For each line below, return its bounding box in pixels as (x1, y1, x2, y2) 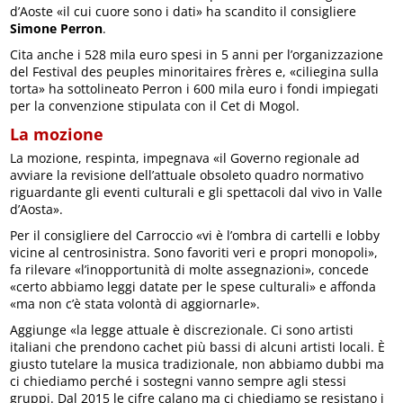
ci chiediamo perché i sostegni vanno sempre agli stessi (10, 372, 347, 390)
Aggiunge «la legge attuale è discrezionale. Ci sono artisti (10, 321, 354, 339)
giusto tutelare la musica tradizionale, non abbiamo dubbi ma (10, 355, 385, 373)
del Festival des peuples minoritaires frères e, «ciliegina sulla (10, 63, 380, 81)
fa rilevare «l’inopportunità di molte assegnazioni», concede (10, 261, 370, 279)
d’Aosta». (10, 201, 64, 219)
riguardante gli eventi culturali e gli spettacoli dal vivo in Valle (10, 184, 383, 201)
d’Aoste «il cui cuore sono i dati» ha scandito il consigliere (10, 3, 357, 21)
